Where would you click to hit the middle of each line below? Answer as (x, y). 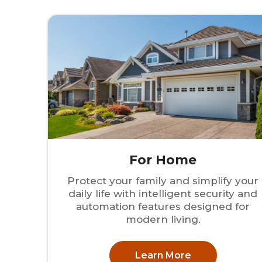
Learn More (163, 255)
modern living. (163, 220)
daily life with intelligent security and (163, 194)
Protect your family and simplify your (163, 181)
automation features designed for (163, 207)
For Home (163, 160)
